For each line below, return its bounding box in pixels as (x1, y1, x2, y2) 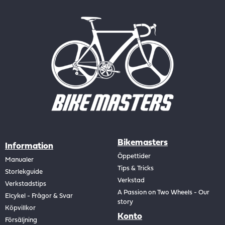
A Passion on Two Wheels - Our (118, 189, 209, 196)
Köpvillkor (5, 204, 36, 211)
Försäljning (5, 216, 37, 223)
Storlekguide (5, 168, 43, 175)
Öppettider (118, 153, 151, 160)
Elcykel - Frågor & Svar (5, 192, 73, 199)
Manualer (5, 156, 34, 163)
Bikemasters (118, 138, 168, 148)
